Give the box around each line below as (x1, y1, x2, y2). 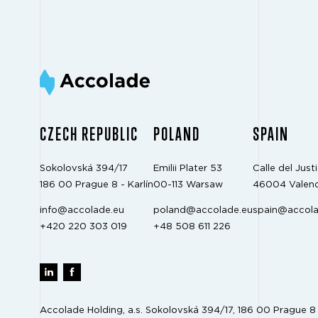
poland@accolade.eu (153, 205, 253, 215)
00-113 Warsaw (153, 180, 223, 190)
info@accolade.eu (40, 205, 124, 215)
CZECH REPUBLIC (40, 123, 138, 144)
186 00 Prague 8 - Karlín (40, 180, 153, 190)
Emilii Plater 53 (153, 163, 222, 173)
